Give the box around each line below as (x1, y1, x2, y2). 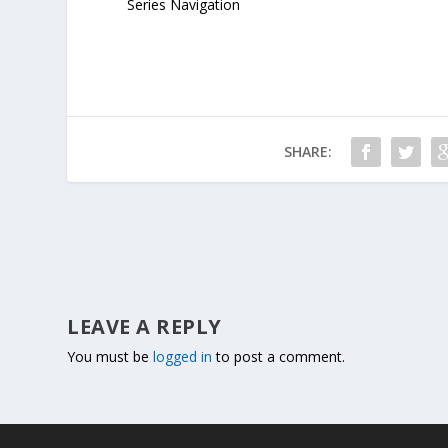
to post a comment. (212, 347, 346, 367)
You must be (67, 347, 154, 367)
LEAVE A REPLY (67, 313, 222, 341)
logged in (153, 347, 213, 367)
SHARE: (283, 142, 332, 162)
